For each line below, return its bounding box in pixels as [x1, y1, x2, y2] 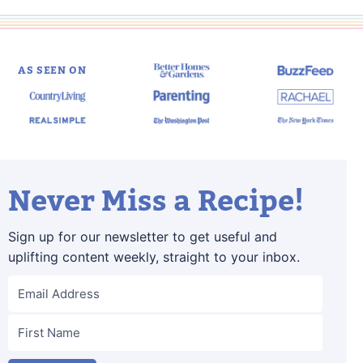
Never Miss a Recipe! [8, 181, 304, 221]
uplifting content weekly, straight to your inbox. [8, 248, 300, 265]
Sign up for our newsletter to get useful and [8, 228, 277, 245]
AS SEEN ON [17, 63, 87, 78]
